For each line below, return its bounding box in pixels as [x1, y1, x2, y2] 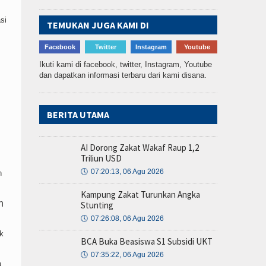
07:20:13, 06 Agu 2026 [91, 167, 164, 176]
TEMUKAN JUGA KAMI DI [47, 19, 149, 31]
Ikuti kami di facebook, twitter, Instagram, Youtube [39, 60, 212, 69]
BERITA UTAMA [47, 109, 109, 121]
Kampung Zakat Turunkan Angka [81, 189, 200, 200]
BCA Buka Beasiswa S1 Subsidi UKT [81, 236, 213, 247]
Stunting [81, 199, 113, 211]
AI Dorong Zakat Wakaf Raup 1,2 [81, 142, 199, 153]
